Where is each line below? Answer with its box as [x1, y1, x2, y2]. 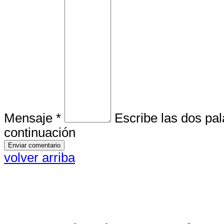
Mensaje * [4, 111, 61, 125]
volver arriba [4, 150, 75, 165]
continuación [4, 125, 75, 140]
